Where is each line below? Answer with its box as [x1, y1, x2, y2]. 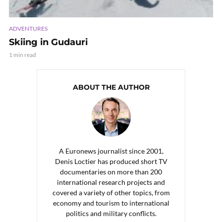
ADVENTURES [9, 24, 48, 32]
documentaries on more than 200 [60, 167, 162, 176]
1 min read [9, 51, 36, 58]
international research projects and [57, 177, 165, 186]
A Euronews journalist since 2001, [58, 146, 164, 155]
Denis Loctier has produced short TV [55, 157, 167, 166]
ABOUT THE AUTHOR [72, 82, 150, 92]
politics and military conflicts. [65, 209, 157, 218]
